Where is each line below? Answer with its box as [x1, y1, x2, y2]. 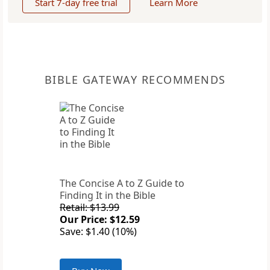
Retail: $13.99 [60, 201, 119, 215]
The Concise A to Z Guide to [60, 177, 184, 190]
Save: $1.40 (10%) [60, 225, 137, 239]
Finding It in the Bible [60, 189, 155, 202]
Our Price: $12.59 [60, 213, 140, 227]
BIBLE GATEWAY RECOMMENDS [44, 72, 226, 87]
